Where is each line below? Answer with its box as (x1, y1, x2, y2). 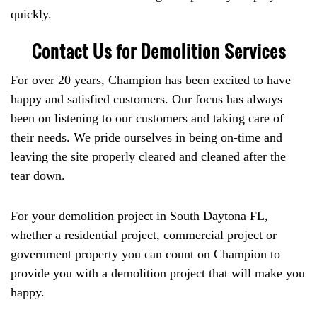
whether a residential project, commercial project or (11, 228, 277, 243)
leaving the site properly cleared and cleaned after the (11, 149, 286, 164)
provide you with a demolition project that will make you (11, 266, 305, 281)
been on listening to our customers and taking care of (11, 111, 284, 126)
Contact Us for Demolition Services (31, 38, 286, 64)
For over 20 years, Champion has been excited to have (11, 73, 291, 88)
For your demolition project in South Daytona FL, (11, 209, 268, 224)
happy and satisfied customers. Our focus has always (11, 92, 282, 107)
